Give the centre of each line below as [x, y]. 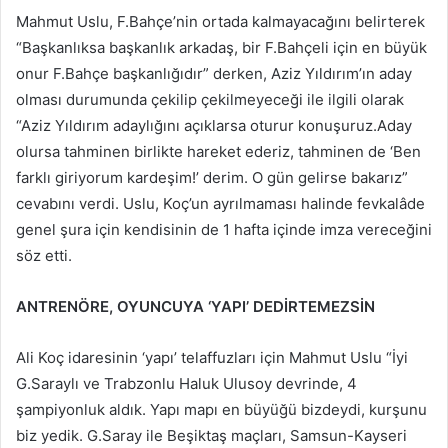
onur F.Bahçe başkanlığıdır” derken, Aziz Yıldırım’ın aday [214, 74]
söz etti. [44, 256]
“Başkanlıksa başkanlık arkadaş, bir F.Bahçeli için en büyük [221, 48]
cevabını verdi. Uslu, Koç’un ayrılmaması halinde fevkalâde [220, 204]
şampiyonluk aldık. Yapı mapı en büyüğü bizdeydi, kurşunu [221, 410]
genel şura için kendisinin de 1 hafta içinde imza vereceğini [224, 230]
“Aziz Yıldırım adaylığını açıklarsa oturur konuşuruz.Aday [214, 126]
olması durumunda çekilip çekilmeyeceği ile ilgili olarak [210, 100]
